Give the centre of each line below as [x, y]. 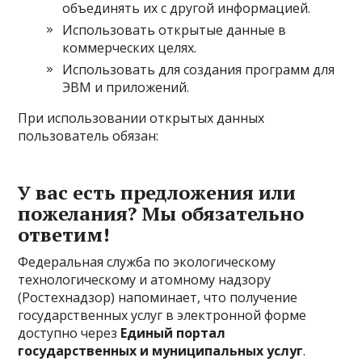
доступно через [69, 333]
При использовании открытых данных [141, 118]
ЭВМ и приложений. [126, 87]
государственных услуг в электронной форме [162, 315]
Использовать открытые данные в [175, 30]
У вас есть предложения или [157, 192]
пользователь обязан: [88, 136]
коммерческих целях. [130, 48]
